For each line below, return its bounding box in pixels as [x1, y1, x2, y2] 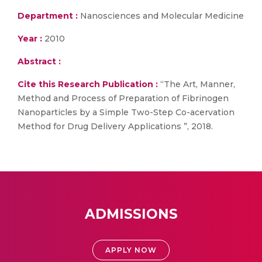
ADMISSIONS [84, 206, 178, 222]
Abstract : [18, 56, 61, 67]
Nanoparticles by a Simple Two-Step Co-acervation [18, 107, 235, 118]
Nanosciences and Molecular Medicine [78, 11, 244, 21]
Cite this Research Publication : [18, 79, 158, 89]
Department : [18, 11, 78, 21]
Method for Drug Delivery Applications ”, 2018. [18, 121, 213, 132]
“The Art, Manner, [158, 79, 235, 89]
